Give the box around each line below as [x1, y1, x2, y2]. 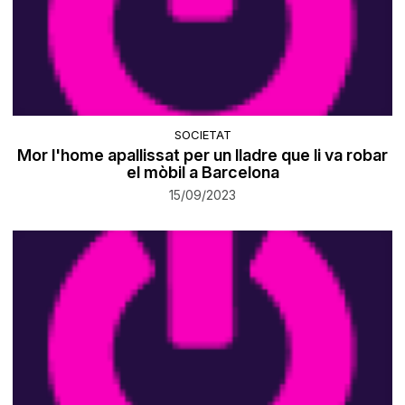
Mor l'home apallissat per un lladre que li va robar [17, 146, 388, 165]
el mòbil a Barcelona [126, 163, 279, 183]
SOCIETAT [174, 127, 231, 143]
